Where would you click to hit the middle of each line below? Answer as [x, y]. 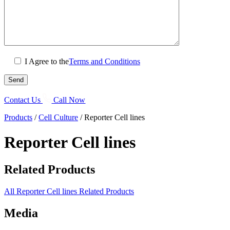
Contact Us [22, 100]
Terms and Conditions [104, 61]
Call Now [69, 100]
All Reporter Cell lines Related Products [69, 191]
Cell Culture [58, 117]
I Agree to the [47, 61]
